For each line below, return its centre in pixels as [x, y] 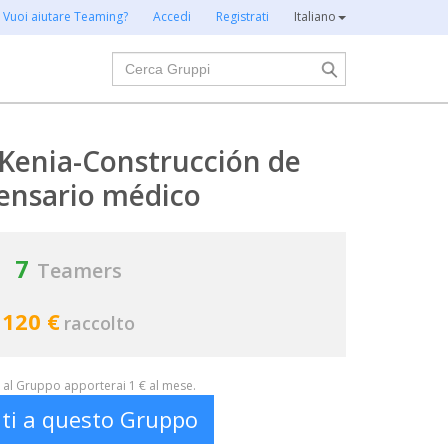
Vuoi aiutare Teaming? [65, 16]
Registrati [242, 16]
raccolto [99, 323]
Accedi [172, 16]
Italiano [315, 16]
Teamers [79, 270]
